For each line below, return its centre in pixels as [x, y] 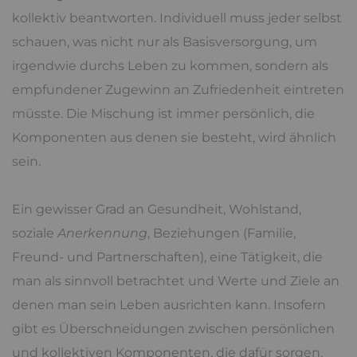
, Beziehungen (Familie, [222, 233]
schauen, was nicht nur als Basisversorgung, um [165, 41]
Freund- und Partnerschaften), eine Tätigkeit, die [167, 257]
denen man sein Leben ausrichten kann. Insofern [169, 304]
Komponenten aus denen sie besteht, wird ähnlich [174, 137]
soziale [35, 233]
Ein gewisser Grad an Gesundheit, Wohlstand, [157, 209]
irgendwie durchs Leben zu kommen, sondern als [170, 65]
